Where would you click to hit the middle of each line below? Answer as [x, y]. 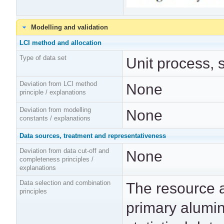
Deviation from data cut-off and [64, 151]
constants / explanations [55, 118]
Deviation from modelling [55, 110]
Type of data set [43, 58]
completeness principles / [57, 159]
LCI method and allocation [61, 43]
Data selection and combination [65, 183]
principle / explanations [53, 92]
